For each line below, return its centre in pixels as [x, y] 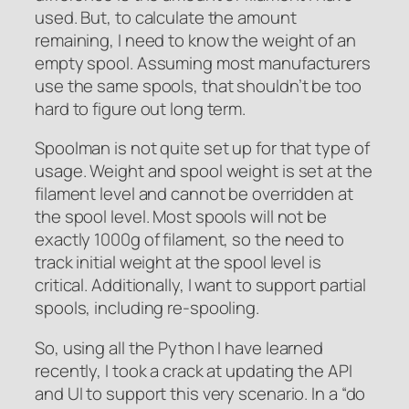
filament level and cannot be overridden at [194, 194]
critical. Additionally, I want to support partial [201, 285]
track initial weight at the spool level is [178, 262]
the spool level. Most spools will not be [181, 217]
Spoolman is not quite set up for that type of [202, 148]
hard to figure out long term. [141, 108]
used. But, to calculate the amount [166, 17]
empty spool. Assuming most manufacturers [203, 63]
